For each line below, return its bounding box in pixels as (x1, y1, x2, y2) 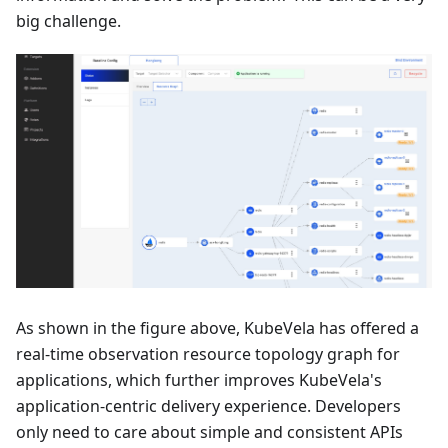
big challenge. (16, 9, 121, 32)
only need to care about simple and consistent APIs (16, 420, 403, 443)
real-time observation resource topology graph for (16, 342, 400, 365)
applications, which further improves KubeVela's (16, 368, 382, 391)
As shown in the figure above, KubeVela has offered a (16, 316, 419, 339)
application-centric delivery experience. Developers (16, 394, 401, 417)
